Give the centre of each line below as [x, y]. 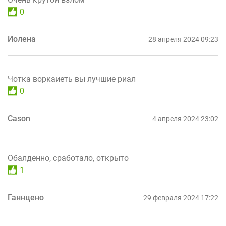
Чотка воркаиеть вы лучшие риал [72, 79]
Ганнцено [26, 197]
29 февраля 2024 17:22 [181, 197]
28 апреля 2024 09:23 [183, 39]
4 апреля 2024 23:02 [185, 118]
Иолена [22, 39]
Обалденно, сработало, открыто [68, 158]
